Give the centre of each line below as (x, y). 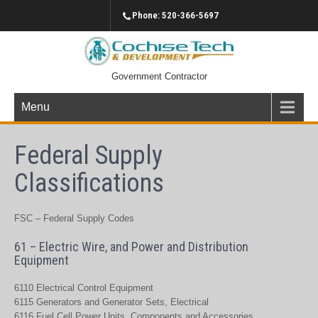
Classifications (89, 183)
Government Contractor (159, 76)
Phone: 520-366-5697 (175, 15)
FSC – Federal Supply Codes (74, 218)
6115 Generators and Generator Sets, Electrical (111, 302)
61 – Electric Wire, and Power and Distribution (131, 247)
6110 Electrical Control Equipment (84, 288)
